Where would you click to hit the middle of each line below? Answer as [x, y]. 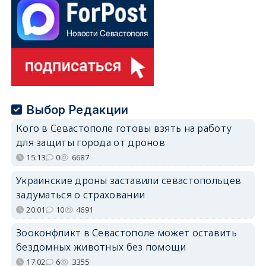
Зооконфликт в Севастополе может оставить [126, 232]
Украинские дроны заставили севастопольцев [129, 180]
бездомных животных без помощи [101, 247]
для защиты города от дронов [91, 142]
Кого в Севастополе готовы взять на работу [124, 128]
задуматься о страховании [80, 194]
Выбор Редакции [78, 110]
